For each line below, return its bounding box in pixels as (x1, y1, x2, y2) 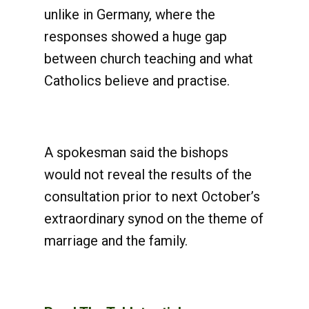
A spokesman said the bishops (44, 144, 228, 161)
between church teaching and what (44, 50, 253, 67)
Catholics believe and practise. (44, 72, 230, 89)
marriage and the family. (44, 232, 188, 249)
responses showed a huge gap (44, 28, 227, 45)
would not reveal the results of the (44, 166, 252, 183)
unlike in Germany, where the (44, 6, 215, 23)
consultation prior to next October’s (44, 188, 260, 205)
